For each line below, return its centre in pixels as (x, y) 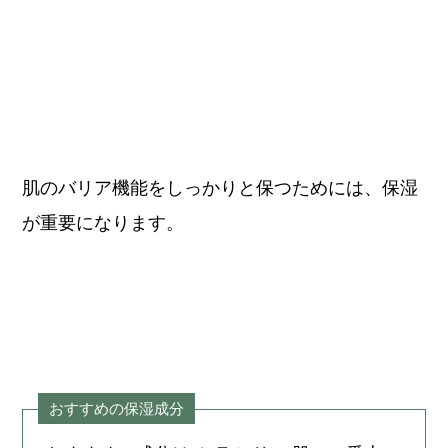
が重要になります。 (103, 223)
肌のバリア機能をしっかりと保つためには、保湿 (220, 188)
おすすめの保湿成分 (117, 408)
